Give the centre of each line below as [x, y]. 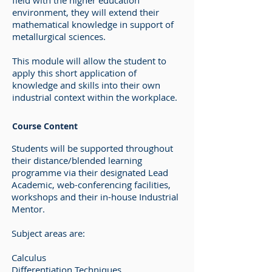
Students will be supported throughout [92, 148]
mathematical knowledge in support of [93, 24]
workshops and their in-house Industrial [95, 197]
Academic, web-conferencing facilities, [91, 185]
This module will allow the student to [89, 61]
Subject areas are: [48, 233]
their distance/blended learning [77, 160]
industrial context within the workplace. [95, 97]
